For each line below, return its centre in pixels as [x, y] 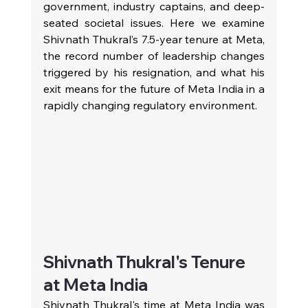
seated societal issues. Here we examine [154, 23]
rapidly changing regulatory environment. [150, 105]
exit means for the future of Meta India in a [154, 89]
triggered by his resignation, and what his [154, 72]
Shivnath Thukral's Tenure [146, 262]
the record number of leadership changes [154, 56]
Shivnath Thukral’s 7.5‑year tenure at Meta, [154, 39]
